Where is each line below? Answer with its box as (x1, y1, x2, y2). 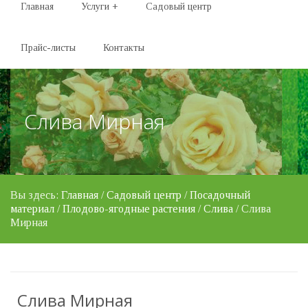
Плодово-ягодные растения (63, 203, 195, 214)
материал (10, 203, 54, 214)
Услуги (81, 1, 109, 12)
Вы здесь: (10, 189, 61, 201)
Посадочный (190, 189, 250, 201)
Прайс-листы (21, 43, 76, 53)
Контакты (103, 43, 144, 53)
